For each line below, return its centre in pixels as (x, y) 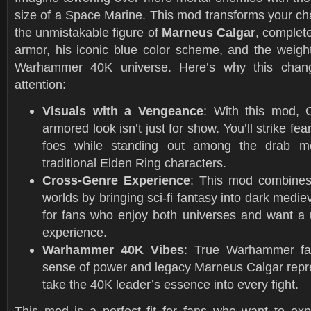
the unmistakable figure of (88, 32)
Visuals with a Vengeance (123, 111)
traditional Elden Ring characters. (134, 163)
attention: (40, 84)
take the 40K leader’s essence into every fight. (170, 284)
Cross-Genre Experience (116, 180)
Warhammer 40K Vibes (113, 250)
